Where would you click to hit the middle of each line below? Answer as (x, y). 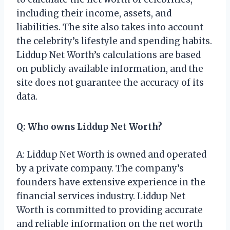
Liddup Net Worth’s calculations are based (109, 55)
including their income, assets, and (94, 13)
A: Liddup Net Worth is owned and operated (111, 154)
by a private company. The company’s (100, 168)
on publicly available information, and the (110, 69)
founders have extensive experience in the (111, 182)
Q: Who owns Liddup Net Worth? (89, 127)
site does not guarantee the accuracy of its (110, 82)
